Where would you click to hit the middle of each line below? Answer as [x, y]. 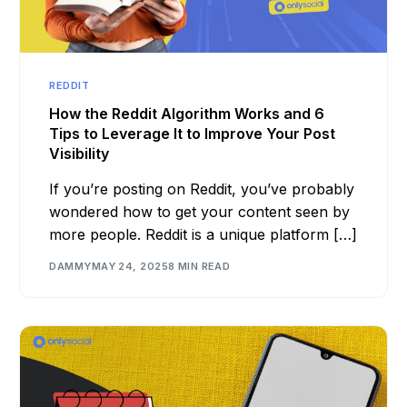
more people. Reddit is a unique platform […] [203, 235]
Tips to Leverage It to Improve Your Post [193, 134]
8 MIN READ [199, 266]
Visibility [79, 154]
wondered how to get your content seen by [200, 212]
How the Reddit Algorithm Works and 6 [187, 114]
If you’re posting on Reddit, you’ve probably [202, 189]
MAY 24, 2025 [129, 266]
